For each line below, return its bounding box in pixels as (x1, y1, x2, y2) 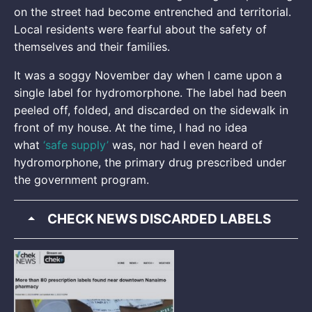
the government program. (14, 173, 153, 187)
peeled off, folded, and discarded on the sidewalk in (14, 103, 288, 118)
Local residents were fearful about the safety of (14, 22, 267, 37)
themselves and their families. (14, 40, 173, 54)
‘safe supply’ (43, 138, 109, 153)
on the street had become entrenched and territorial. (14, 5, 291, 19)
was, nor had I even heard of (109, 138, 263, 153)
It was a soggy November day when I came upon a (14, 68, 282, 83)
